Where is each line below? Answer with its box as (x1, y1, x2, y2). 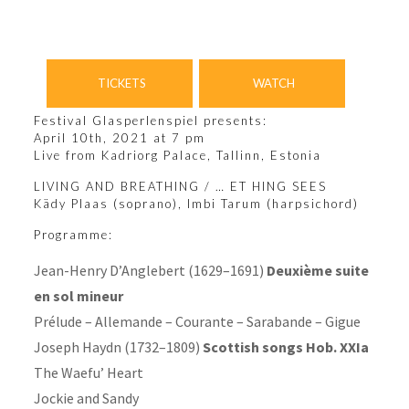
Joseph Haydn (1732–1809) (33, 338, 203, 357)
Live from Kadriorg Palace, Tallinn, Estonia (33, 148, 321, 163)
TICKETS (97, 76, 146, 91)
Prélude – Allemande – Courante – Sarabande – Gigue (33, 312, 361, 331)
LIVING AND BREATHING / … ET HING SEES (33, 179, 327, 194)
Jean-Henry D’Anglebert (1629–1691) (33, 261, 267, 280)
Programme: (33, 227, 113, 243)
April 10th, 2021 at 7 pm (33, 131, 205, 146)
